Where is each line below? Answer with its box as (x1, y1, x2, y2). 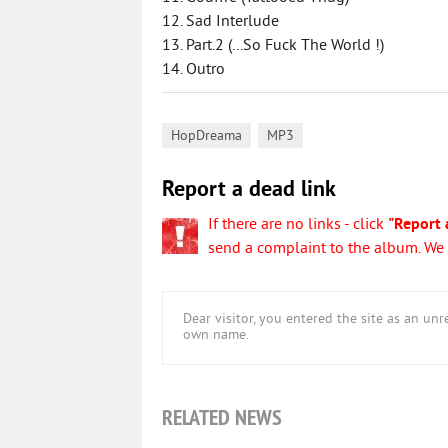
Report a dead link (162, 177, 336, 204)
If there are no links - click (208, 215, 388, 235)
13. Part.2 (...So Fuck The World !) (162, 36, 384, 56)
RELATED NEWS (162, 403, 282, 431)
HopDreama (171, 128, 242, 145)
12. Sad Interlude (162, 12, 279, 32)
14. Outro (162, 60, 225, 80)
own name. (183, 327, 249, 344)
